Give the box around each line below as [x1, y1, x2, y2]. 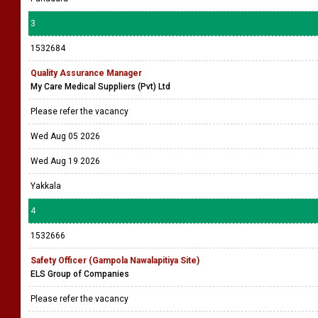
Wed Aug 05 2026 [31, 131, 100, 141]
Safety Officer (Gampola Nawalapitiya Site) [31, 256, 199, 265]
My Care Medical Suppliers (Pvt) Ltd [31, 82, 170, 92]
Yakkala [31, 181, 61, 191]
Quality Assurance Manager [31, 68, 142, 78]
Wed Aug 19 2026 [31, 156, 100, 166]
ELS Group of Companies [31, 269, 129, 279]
